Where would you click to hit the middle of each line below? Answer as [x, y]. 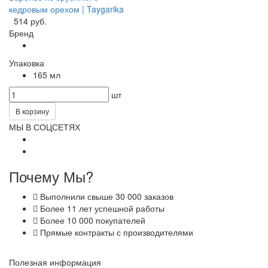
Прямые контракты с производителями [115, 232]
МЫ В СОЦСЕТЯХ [45, 127]
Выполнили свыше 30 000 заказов [106, 196]
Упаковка [27, 63]
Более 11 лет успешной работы [101, 208]
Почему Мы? [51, 176]
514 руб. [30, 21]
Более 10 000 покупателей [92, 220]
